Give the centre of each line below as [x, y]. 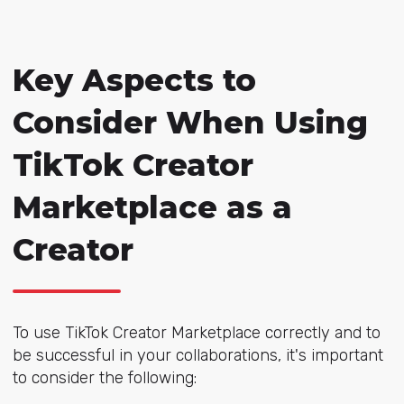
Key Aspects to [134, 80]
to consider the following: [104, 377]
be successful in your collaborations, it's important [197, 355]
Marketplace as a [152, 207]
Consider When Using [190, 122]
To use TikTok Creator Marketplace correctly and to [196, 332]
